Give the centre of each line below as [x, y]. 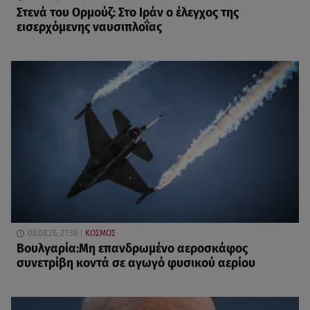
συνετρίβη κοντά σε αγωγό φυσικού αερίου [136, 264]
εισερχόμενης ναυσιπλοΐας [89, 27]
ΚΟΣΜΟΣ [100, 234]
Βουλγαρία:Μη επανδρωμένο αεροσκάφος [132, 249]
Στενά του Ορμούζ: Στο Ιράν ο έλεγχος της [128, 12]
